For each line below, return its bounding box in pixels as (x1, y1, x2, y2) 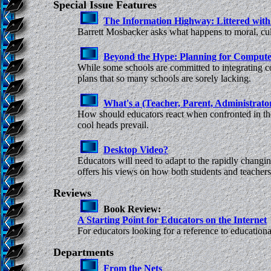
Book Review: (103, 203, 161, 214)
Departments (53, 246, 114, 258)
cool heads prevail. (77, 119, 149, 130)
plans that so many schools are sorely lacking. (77, 73, 251, 83)
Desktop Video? (103, 144, 168, 155)
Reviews (53, 186, 91, 199)
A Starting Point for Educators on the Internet (77, 214, 267, 225)
